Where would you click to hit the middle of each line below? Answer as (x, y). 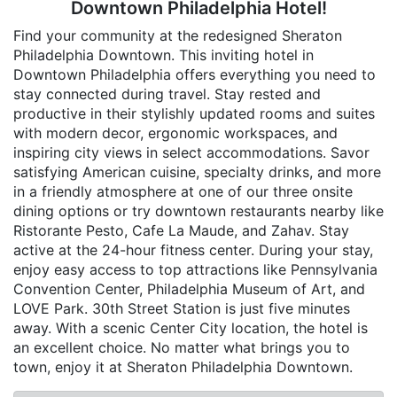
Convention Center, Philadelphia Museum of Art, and (189, 289)
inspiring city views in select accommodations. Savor (191, 153)
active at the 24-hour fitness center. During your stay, (193, 250)
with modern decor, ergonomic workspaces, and (175, 133)
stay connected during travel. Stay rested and (167, 94)
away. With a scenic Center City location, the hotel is (191, 328)
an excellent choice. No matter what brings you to (182, 348)
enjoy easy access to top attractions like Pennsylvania (195, 270)
